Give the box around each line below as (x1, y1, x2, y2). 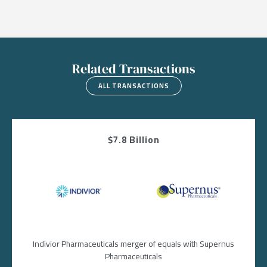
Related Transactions (72, 59, 195, 77)
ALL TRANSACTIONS (98, 79, 169, 92)
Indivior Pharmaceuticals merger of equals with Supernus (33, 235, 234, 252)
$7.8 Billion (107, 131, 160, 148)
